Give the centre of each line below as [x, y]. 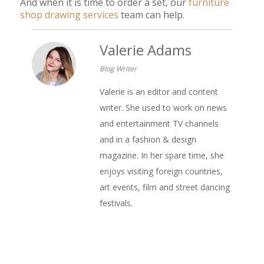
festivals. [116, 203]
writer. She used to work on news [163, 108]
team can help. [151, 14]
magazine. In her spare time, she [161, 156]
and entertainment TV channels [159, 124]
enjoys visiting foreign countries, [161, 171]
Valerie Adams [145, 50]
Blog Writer [118, 69]
